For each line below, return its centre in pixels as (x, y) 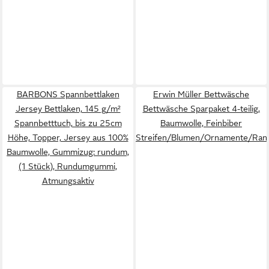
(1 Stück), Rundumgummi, (68, 166)
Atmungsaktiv (68, 181)
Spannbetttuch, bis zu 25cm (68, 123)
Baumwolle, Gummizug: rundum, (68, 152)
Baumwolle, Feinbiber (201, 123)
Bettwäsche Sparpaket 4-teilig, (201, 109)
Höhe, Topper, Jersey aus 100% (68, 138)
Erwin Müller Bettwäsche (201, 94)
